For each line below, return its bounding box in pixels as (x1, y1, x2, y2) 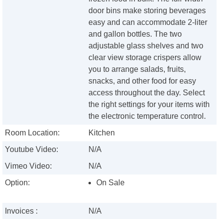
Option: (5, 178, 30, 187)
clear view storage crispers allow (88, 53, 202, 62)
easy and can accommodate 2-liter (88, 18, 208, 27)
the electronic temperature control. (88, 112, 206, 121)
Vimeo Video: (5, 162, 52, 171)
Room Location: (5, 129, 60, 137)
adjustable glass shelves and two (88, 42, 204, 50)
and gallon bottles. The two (88, 30, 182, 39)
